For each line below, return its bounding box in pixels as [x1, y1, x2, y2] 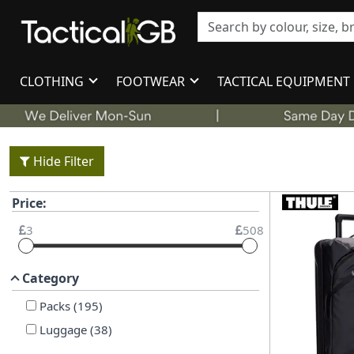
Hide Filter [33, 152, 94, 170]
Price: [12, 194, 47, 212]
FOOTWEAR [116, 72, 189, 90]
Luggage [39, 322, 87, 338]
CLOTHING [20, 72, 87, 90]
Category [22, 269, 79, 287]
